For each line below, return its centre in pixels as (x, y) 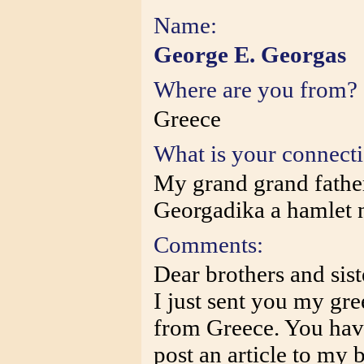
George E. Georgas (250, 54)
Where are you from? (256, 89)
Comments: (208, 245)
